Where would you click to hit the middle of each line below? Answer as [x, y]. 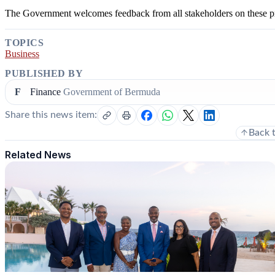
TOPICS [24, 43]
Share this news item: [51, 115]
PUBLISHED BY [44, 73]
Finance [45, 91]
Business [22, 54]
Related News [38, 154]
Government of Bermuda [112, 91]
